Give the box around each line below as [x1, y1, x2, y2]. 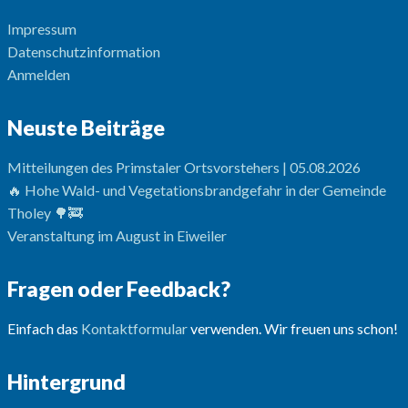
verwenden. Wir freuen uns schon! [187, 320, 398, 338]
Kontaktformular [80, 320, 188, 338]
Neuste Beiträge [6, 115, 165, 141]
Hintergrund [6, 369, 126, 395]
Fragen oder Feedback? [6, 276, 230, 302]
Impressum [6, 20, 76, 38]
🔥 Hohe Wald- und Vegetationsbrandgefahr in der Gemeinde [6, 181, 386, 199]
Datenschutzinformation [6, 43, 160, 61]
